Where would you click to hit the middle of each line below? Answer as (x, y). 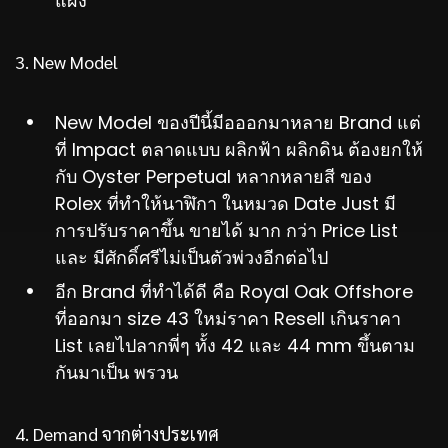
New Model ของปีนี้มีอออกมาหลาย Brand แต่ (238, 123)
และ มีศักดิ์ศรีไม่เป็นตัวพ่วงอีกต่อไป (191, 258)
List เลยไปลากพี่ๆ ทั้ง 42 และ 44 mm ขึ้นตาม (235, 346)
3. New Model (66, 62)
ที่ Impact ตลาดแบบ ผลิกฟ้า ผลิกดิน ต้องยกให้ (239, 150)
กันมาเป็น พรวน (116, 373)
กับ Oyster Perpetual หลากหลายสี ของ (213, 177)
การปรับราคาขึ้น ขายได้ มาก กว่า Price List (226, 231)
